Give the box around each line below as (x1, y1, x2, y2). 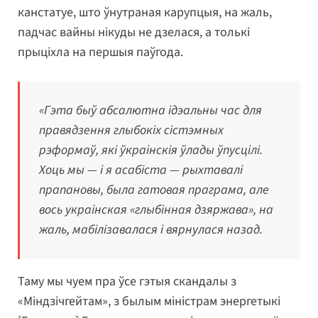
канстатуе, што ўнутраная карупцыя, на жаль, (18, 4, 272, 22)
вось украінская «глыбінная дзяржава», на (39, 201, 273, 219)
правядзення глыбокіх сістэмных (39, 121, 224, 140)
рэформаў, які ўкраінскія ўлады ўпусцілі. (39, 141, 263, 160)
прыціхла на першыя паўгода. (18, 43, 183, 62)
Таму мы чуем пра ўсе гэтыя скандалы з (18, 273, 236, 291)
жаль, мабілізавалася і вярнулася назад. (39, 221, 263, 239)
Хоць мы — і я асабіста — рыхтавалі (39, 161, 243, 180)
